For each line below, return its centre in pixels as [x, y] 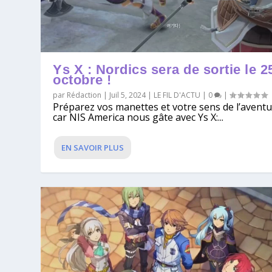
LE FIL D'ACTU [177, 95]
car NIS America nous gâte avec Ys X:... [138, 117]
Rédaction [84, 95]
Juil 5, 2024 [128, 95]
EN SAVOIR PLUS [93, 148]
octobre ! [82, 80]
